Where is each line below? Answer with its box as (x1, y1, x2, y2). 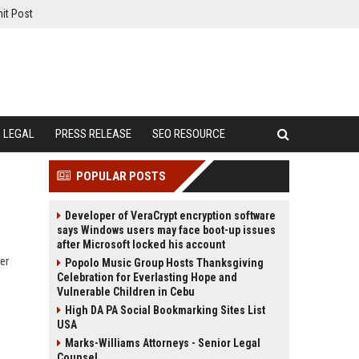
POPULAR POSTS (76, 169, 166, 184)
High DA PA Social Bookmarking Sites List (65, 304, 265, 317)
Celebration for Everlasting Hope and (57, 271, 237, 284)
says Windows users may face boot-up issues (57, 224, 276, 236)
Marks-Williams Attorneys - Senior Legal (65, 337, 260, 349)
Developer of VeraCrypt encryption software (65, 209, 276, 222)
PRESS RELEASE (55, 127, 131, 141)
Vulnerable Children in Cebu (57, 285, 195, 298)
